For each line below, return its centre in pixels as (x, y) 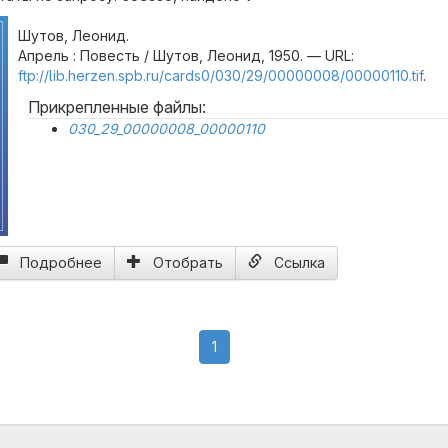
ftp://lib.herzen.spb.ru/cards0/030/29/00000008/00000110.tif (220, 75)
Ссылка (299, 262)
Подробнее (61, 262)
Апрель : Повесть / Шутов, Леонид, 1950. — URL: (186, 55)
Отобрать (188, 262)
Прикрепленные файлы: (117, 107)
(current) (244, 345)
